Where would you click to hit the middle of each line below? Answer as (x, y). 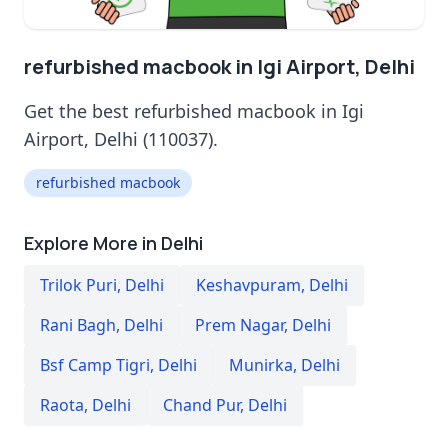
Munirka (261, 364)
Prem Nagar (239, 324)
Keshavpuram (248, 284)
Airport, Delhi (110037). (121, 138)
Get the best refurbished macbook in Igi (194, 110)
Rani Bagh (78, 324)
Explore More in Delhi (113, 242)
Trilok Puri (78, 284)
